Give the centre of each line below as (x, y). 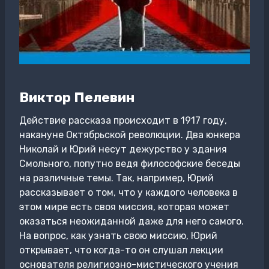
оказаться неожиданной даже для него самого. (131, 221)
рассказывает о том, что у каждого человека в (128, 192)
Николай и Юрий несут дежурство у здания (123, 149)
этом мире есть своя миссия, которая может (124, 207)
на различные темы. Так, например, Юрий (116, 178)
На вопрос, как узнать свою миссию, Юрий (118, 235)
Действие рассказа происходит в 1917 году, (123, 120)
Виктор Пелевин (77, 98)
